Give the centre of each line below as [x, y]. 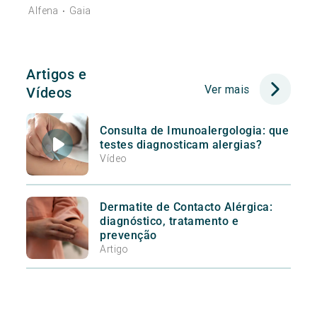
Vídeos [49, 93]
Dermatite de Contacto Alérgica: [186, 207]
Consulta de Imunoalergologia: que [195, 131]
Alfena [44, 11]
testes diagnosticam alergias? [181, 145]
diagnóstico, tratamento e [169, 221]
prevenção [128, 236]
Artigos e [57, 75]
